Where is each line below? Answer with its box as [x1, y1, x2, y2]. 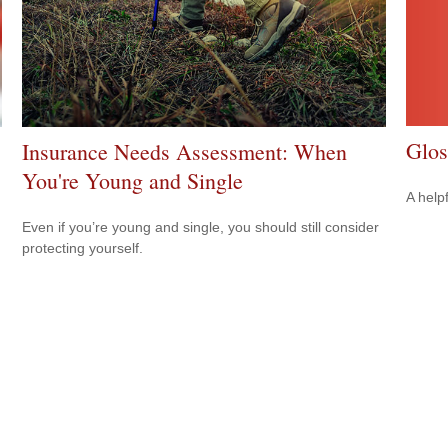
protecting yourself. [22, 239, 144, 256]
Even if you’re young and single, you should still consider [22, 218, 380, 235]
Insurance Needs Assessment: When [22, 136, 348, 166]
